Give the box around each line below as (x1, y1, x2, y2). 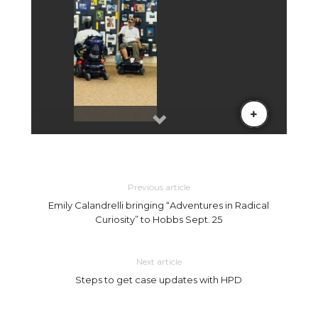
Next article (136, 256, 182, 268)
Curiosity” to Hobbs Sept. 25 (95, 214, 223, 226)
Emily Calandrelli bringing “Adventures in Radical (48, 199, 270, 212)
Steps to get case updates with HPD (75, 274, 243, 286)
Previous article (127, 182, 190, 193)
